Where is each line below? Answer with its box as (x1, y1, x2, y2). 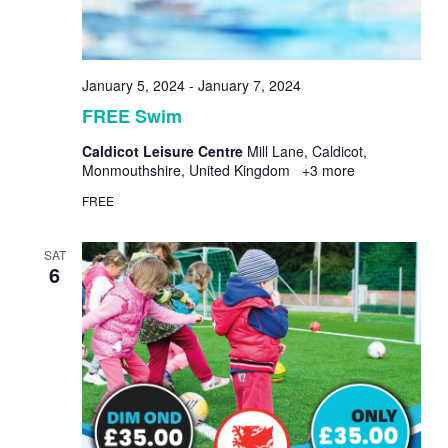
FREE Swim (81, 103, 182, 130)
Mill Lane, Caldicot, (246, 141, 367, 162)
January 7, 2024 (197, 75, 301, 96)
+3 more (297, 160, 355, 181)
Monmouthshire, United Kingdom (81, 160, 294, 181)
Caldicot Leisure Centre (81, 141, 247, 162)
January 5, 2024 (81, 75, 185, 96)
